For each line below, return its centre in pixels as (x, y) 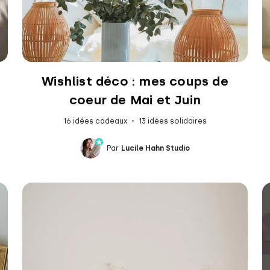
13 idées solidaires (172, 121)
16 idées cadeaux (95, 121)
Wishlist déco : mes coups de (135, 81)
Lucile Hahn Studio (155, 148)
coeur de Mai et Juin (135, 99)
